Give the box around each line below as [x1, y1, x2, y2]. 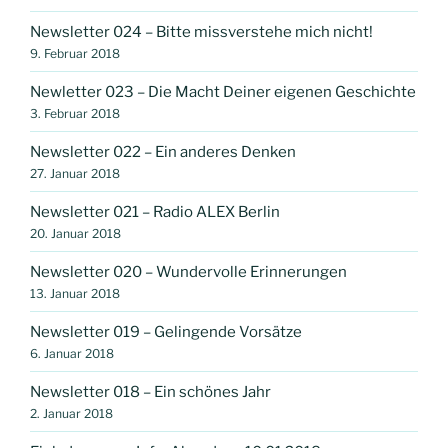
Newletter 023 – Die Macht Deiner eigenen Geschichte [30, 82, 416, 101]
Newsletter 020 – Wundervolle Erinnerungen [30, 262, 347, 281]
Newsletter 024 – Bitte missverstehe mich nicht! [30, 22, 373, 41]
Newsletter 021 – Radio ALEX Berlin [30, 202, 280, 221]
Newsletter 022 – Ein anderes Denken [30, 142, 296, 161]
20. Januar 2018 [30, 225, 121, 241]
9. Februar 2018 [30, 45, 120, 61]
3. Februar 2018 [30, 105, 120, 121]
